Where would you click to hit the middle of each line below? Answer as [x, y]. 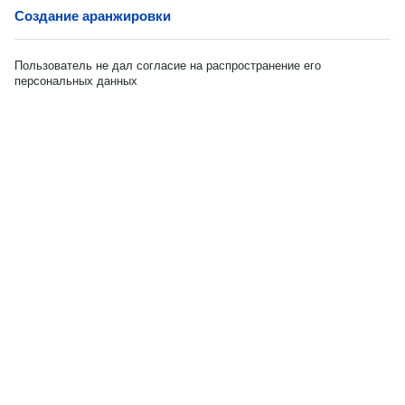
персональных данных [76, 81]
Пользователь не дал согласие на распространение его [168, 66]
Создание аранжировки [93, 16]
